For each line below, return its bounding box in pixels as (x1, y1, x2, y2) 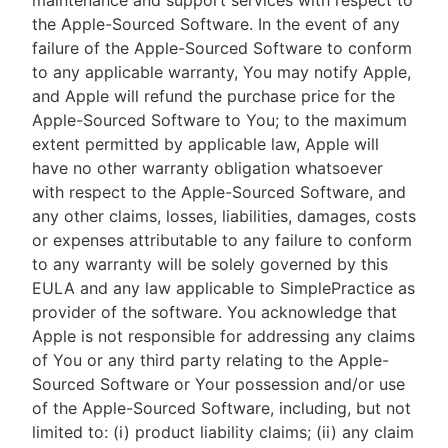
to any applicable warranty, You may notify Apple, (32, 62, 411, 82)
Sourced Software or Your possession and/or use (32, 374, 405, 394)
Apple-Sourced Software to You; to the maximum (32, 110, 407, 130)
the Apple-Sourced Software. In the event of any (32, 14, 400, 34)
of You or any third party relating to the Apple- (32, 350, 389, 370)
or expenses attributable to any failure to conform (32, 230, 412, 250)
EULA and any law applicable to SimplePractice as (32, 278, 415, 298)
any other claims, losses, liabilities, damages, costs (32, 206, 416, 226)
